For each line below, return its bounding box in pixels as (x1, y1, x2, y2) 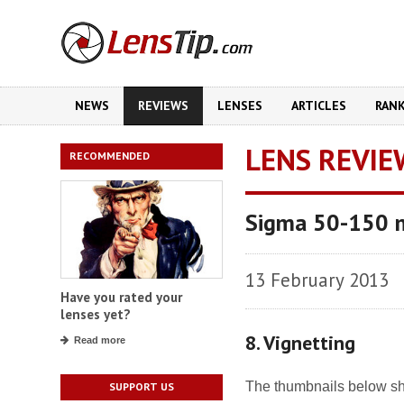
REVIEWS (138, 97, 188, 114)
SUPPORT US (109, 380, 174, 394)
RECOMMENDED (69, 149, 150, 162)
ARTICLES (291, 97, 346, 114)
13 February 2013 (245, 268, 389, 292)
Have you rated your (60, 289, 182, 307)
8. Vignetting (245, 330, 355, 355)
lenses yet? (60, 306, 131, 324)
